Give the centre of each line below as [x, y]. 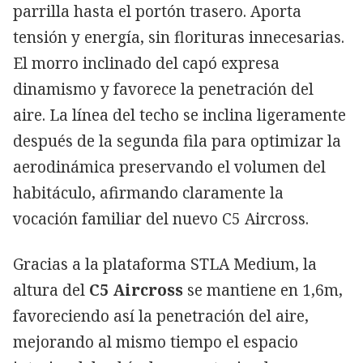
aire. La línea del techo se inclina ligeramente [179, 115]
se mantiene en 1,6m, [263, 290]
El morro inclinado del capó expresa [146, 63]
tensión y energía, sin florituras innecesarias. [179, 37]
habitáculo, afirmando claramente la [148, 192]
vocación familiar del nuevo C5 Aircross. [163, 218]
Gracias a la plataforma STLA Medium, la [165, 264]
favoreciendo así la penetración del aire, [161, 316]
